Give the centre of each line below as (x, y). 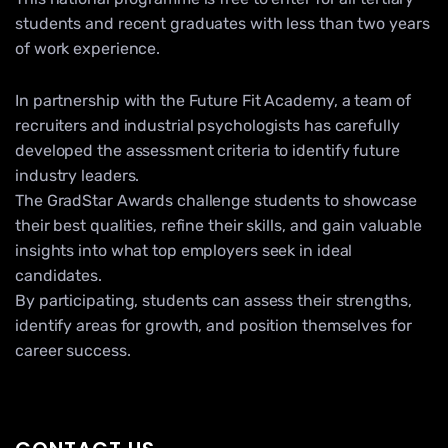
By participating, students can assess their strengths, (213, 301)
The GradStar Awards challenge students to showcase (216, 201)
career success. (73, 351)
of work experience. (88, 48)
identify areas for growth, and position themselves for (213, 326)
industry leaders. (77, 176)
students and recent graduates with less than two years (222, 23)
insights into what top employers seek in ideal (184, 251)
